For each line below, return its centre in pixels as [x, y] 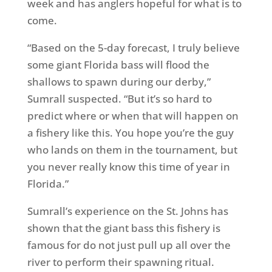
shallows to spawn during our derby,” [119, 82]
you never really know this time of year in [128, 167]
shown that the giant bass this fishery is [124, 228]
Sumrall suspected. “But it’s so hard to [119, 99]
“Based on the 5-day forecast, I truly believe [133, 48]
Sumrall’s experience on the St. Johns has [127, 211]
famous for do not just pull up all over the [129, 245]
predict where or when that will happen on [133, 116]
